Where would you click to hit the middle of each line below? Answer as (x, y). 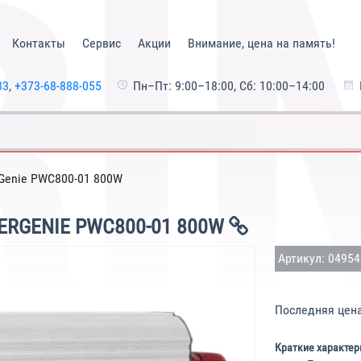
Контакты (38, 43)
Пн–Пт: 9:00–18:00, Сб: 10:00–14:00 (228, 86)
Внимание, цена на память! (261, 43)
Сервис (101, 43)
